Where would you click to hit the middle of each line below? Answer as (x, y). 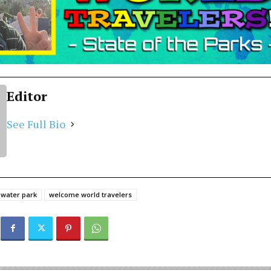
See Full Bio (36, 124)
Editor (27, 96)
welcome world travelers (90, 195)
